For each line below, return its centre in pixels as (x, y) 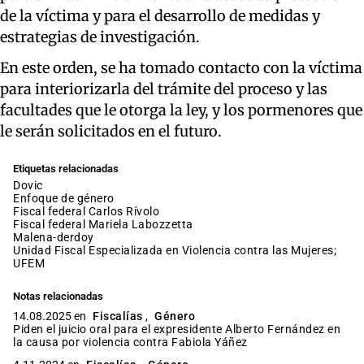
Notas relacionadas (58, 296)
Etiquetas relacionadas (66, 168)
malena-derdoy (58, 237)
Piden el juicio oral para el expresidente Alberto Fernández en (177, 329)
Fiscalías (118, 316)
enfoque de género (67, 198)
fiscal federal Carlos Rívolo (89, 211)
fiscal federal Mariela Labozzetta (106, 224)
